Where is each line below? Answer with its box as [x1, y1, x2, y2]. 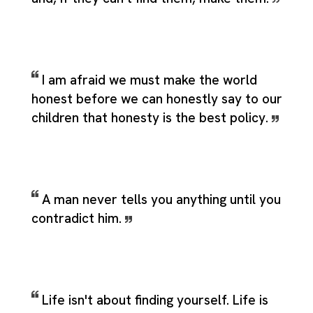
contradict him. [31, 209, 125, 227]
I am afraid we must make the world [42, 71, 257, 89]
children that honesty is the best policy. [31, 108, 272, 126]
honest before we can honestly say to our [31, 89, 282, 108]
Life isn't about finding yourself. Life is [42, 291, 268, 309]
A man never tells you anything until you [42, 190, 281, 208]
